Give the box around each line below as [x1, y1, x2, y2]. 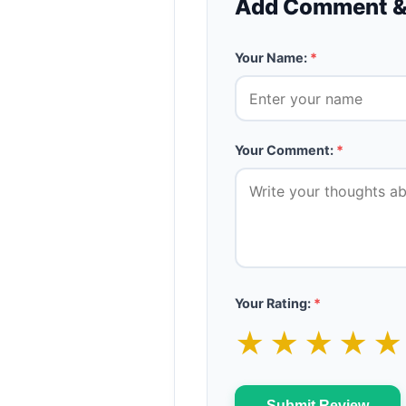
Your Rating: [235, 295, 314, 311]
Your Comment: [235, 142, 336, 158]
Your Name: [235, 50, 310, 65]
